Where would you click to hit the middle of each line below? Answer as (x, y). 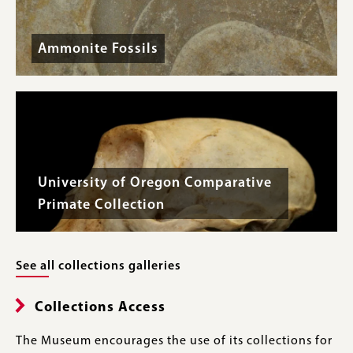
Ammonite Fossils (98, 49)
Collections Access (100, 308)
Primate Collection (101, 205)
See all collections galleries (98, 266)
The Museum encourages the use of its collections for (174, 341)
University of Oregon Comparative (155, 183)
